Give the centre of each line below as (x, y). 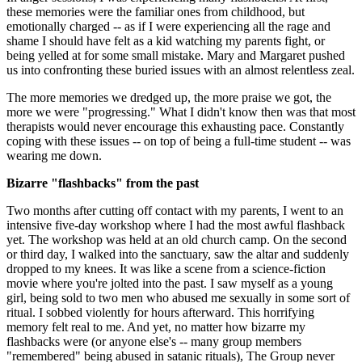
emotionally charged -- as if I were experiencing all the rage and (168, 26)
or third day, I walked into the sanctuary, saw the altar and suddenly (178, 254)
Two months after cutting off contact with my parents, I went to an (175, 210)
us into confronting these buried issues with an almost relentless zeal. (181, 69)
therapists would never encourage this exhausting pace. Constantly (175, 126)
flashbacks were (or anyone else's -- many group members (154, 341)
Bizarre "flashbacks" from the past (103, 183)
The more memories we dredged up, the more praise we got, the (169, 97)
